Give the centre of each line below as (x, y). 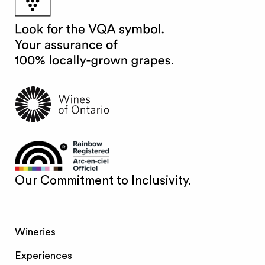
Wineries (35, 232)
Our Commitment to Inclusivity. (103, 181)
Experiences (44, 256)
